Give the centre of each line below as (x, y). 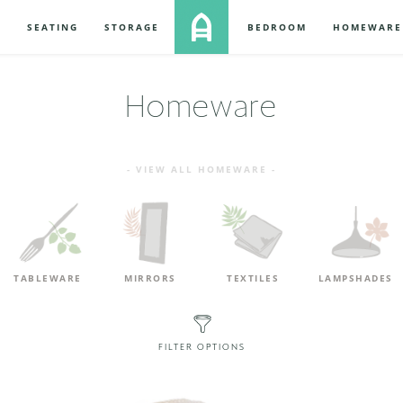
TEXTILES (253, 278)
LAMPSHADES (355, 278)
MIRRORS (150, 278)
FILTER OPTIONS (201, 347)
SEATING (53, 27)
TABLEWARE (48, 278)
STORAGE (131, 27)
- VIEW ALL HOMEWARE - (201, 169)
